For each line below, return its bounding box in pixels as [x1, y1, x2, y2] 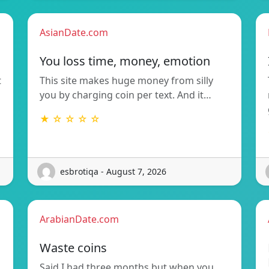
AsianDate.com [40, 25, 108, 39]
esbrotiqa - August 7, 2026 [60, 166, 166, 178]
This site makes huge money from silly [40, 73, 213, 87]
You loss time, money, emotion [40, 52, 210, 69]
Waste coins [40, 239, 107, 256]
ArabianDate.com [40, 212, 119, 226]
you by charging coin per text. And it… [40, 88, 211, 101]
